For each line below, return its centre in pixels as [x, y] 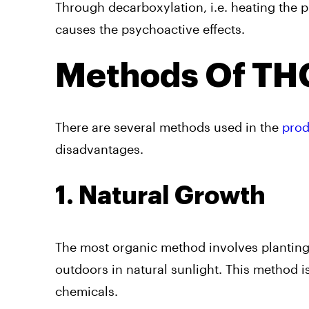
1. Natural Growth [160, 196]
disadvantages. [99, 149]
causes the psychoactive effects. [152, 29]
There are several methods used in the [169, 127]
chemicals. [87, 291]
